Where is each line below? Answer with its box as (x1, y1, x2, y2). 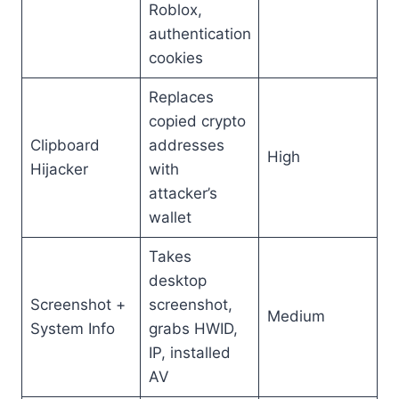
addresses (148, 136, 224, 154)
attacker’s (148, 184, 217, 202)
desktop (148, 272, 207, 289)
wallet (148, 208, 191, 226)
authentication (148, 25, 251, 43)
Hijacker (29, 160, 88, 178)
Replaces (148, 88, 214, 106)
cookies (148, 49, 203, 67)
